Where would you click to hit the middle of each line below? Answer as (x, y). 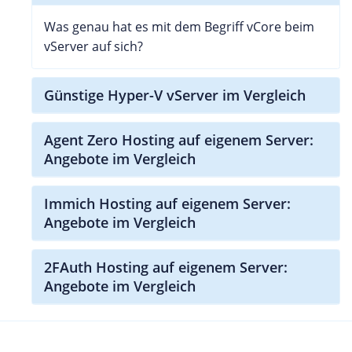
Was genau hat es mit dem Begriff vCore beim (179, 27)
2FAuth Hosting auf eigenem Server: (166, 268)
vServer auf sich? (93, 47)
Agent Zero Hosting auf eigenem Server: (179, 140)
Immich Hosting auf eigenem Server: (167, 204)
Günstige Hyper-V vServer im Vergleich (175, 95)
